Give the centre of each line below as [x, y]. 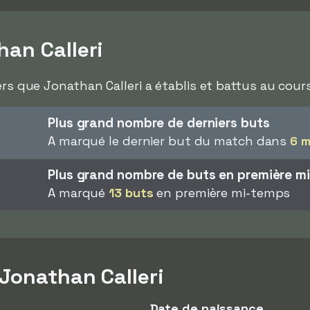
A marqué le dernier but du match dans [169, 141]
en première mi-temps [222, 193]
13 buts [131, 193]
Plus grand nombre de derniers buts [159, 123]
